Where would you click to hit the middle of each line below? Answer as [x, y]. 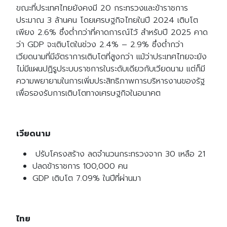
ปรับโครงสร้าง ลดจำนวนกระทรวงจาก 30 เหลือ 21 [119, 154]
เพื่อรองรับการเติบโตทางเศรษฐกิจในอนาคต [88, 93]
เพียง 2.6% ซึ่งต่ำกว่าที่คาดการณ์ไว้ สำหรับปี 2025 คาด [112, 33]
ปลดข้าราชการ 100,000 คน [80, 166]
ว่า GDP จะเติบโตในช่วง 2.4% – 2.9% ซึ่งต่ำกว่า [100, 45]
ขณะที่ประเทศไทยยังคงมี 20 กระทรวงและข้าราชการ [102, 8]
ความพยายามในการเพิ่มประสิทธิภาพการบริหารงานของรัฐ [110, 81]
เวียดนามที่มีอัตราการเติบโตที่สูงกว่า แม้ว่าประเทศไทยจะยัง [111, 57]
